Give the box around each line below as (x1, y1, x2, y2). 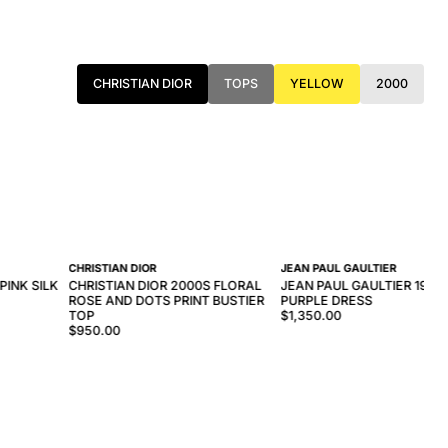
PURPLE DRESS (280, 292, 373, 308)
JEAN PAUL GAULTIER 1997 (280, 277, 443, 293)
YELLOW (290, 76, 344, 92)
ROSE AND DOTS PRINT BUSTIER (68, 292, 265, 308)
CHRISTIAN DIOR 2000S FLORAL (68, 277, 262, 293)
